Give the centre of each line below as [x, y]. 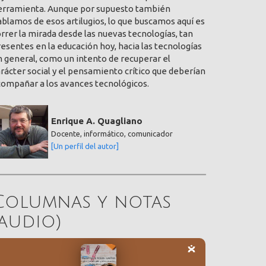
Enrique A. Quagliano [97, 121]
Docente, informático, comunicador [112, 133]
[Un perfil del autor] [85, 146]
